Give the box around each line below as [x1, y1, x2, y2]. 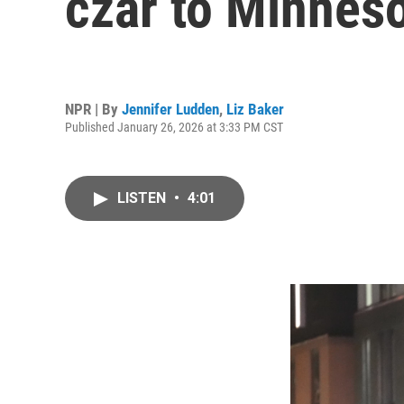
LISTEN [117, 189, 170, 207]
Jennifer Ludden [122, 99, 219, 118]
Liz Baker [226, 99, 284, 118]
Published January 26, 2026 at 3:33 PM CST [65, 119, 283, 134]
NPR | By [65, 99, 122, 118]
